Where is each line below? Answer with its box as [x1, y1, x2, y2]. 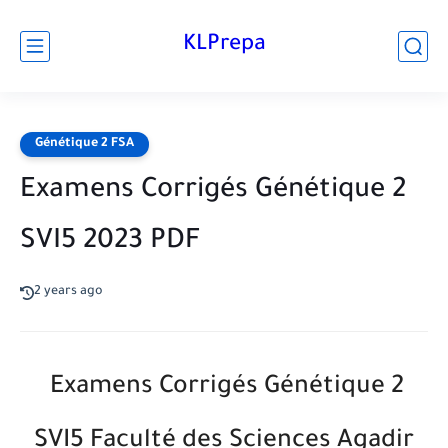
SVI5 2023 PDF [20, 228, 200, 258]
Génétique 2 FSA [35, 137, 134, 151]
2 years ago [34, 285, 103, 299]
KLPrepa [182, 33, 266, 58]
